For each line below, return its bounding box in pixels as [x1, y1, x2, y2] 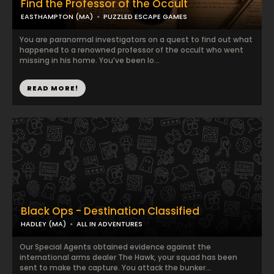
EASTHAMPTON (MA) [21, 12, 93, 21]
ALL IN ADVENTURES [76, 219, 143, 229]
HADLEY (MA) [21, 219, 66, 229]
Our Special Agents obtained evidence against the [20, 242, 211, 252]
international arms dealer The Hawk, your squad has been [20, 252, 237, 262]
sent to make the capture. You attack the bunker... [20, 262, 211, 273]
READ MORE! [27, 83, 78, 93]
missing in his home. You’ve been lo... [20, 55, 160, 65]
